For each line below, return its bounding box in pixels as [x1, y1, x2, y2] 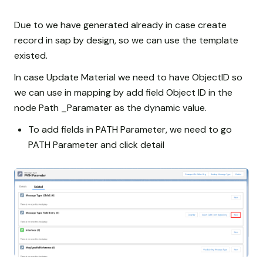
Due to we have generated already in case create [14, 18, 227, 31]
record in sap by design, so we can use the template [14, 33, 238, 46]
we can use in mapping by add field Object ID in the [14, 86, 232, 99]
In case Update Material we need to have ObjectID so [14, 70, 242, 83]
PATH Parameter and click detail [28, 139, 164, 151]
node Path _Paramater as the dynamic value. [14, 101, 207, 114]
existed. [14, 49, 48, 62]
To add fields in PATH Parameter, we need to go [28, 123, 232, 136]
